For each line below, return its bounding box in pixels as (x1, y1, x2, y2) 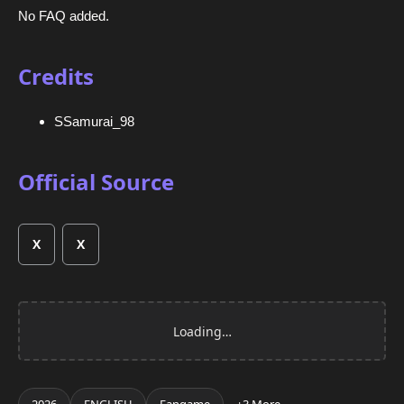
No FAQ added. (18, 8, 109, 24)
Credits (18, 61, 94, 92)
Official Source (18, 167, 174, 197)
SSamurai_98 (54, 114, 134, 130)
